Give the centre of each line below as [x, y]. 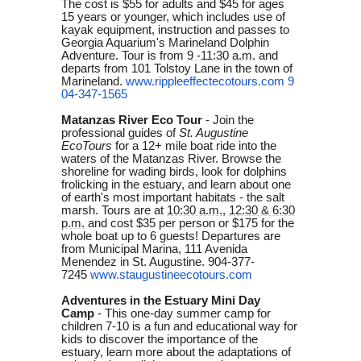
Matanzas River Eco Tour [132, 120]
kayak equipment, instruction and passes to [175, 29]
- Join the [230, 120]
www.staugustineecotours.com [171, 274]
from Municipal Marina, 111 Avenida [154, 249]
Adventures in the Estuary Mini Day [161, 300]
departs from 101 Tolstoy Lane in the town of [177, 68]
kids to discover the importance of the [160, 339]
